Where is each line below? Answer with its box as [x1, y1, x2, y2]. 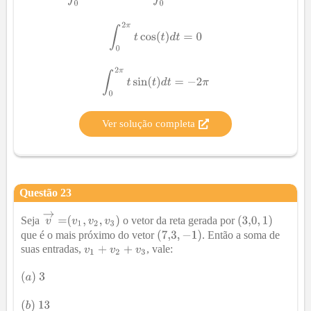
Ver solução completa [102, 118, 195, 130]
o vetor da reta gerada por [120, 214, 238, 226]
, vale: [146, 242, 173, 255]
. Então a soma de [201, 228, 280, 241]
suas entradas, [21, 242, 84, 255]
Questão [19, 187, 60, 199]
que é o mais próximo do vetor [21, 228, 157, 241]
